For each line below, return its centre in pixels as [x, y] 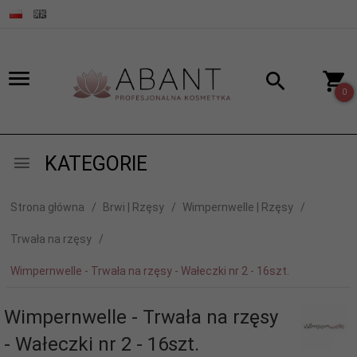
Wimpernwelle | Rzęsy [238, 207]
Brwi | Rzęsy [133, 207]
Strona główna [47, 207]
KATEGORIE [94, 163]
